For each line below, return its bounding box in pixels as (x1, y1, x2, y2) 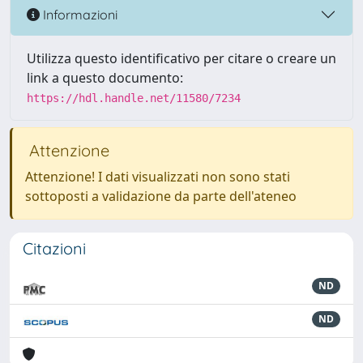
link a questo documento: (27, 69, 183, 87)
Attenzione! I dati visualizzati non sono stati (25, 168, 290, 186)
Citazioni (23, 238, 86, 258)
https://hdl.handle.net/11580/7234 (27, 92, 241, 105)
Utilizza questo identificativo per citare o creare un (27, 49, 336, 67)
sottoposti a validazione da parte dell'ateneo (25, 187, 297, 205)
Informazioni (40, 6, 117, 23)
